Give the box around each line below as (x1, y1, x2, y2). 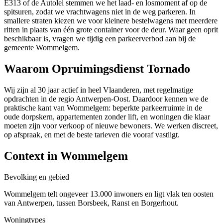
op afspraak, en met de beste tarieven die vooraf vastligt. (4, 130, 180, 139)
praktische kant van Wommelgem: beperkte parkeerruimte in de (4, 104, 202, 112)
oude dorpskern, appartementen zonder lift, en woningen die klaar (4, 112, 210, 121)
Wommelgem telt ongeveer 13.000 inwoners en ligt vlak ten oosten (4, 190, 214, 199)
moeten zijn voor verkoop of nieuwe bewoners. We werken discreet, (4, 121, 218, 130)
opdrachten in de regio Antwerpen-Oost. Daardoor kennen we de (4, 95, 208, 104)
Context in (4, 149, 60, 163)
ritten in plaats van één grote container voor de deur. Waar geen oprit (4, 25, 218, 34)
